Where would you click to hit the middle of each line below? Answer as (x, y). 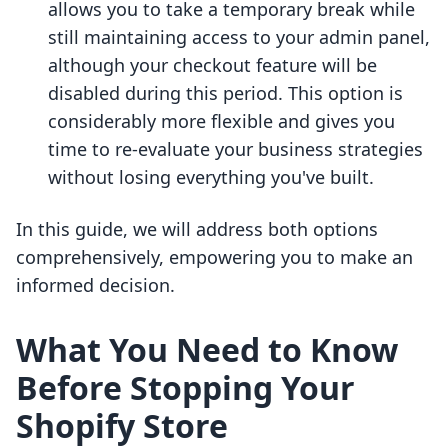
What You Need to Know (207, 350)
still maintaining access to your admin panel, (239, 37)
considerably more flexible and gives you (221, 121)
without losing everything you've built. (211, 177)
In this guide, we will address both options (197, 229)
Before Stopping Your (185, 388)
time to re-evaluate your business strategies (235, 149)
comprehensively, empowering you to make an (214, 257)
